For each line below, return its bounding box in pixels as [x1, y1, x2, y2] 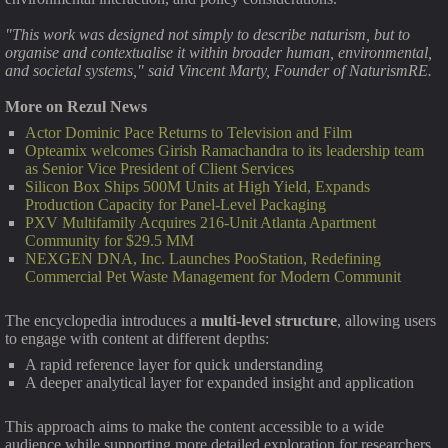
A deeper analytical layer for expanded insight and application [25, 374, 414, 391]
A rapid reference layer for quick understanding [25, 356, 323, 373]
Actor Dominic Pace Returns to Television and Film [25, 124, 352, 141]
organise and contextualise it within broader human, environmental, [5, 44, 432, 61]
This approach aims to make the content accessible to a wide [5, 418, 384, 435]
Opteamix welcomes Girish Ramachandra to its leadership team [25, 142, 424, 159]
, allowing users [337, 312, 436, 329]
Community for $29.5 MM [25, 232, 194, 249]
